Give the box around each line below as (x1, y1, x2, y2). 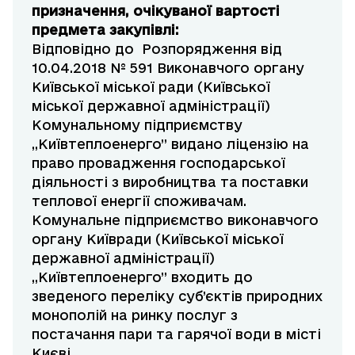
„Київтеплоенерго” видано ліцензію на (32, 136, 309, 152)
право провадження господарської (32, 155, 285, 171)
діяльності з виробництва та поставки (32, 174, 308, 190)
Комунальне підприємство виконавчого (32, 212, 319, 228)
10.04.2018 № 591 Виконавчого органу (32, 60, 304, 76)
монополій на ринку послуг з (32, 307, 238, 323)
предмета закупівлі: (32, 22, 179, 38)
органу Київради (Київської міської (32, 231, 284, 247)
